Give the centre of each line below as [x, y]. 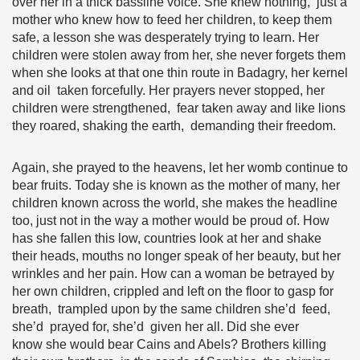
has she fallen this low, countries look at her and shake [167, 238]
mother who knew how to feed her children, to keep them [172, 20]
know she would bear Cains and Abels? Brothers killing [169, 344]
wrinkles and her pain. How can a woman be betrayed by [173, 274]
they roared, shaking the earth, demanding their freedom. [177, 126]
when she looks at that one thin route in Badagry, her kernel [180, 73]
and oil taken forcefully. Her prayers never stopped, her [168, 90]
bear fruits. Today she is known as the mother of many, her [176, 185]
